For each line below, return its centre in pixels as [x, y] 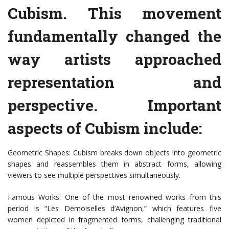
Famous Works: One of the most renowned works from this [114, 197]
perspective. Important [114, 105]
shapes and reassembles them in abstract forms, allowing [114, 164]
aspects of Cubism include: [105, 128]
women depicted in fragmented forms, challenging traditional [114, 220]
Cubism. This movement [114, 13]
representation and [114, 82]
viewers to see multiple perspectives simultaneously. [94, 175]
